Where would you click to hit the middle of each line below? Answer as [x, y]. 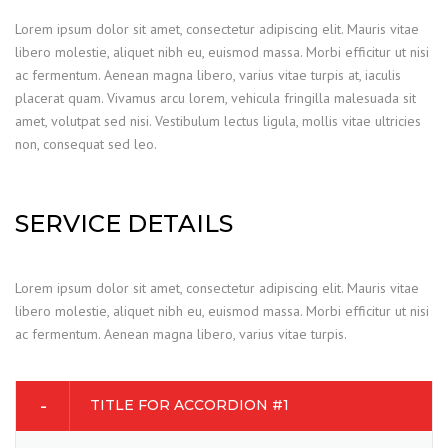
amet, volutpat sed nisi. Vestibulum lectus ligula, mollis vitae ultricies [218, 121]
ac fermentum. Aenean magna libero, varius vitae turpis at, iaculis [208, 75]
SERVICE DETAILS [124, 224]
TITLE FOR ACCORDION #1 [189, 405]
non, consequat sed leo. [86, 144]
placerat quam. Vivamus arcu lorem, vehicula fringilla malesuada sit [215, 98]
